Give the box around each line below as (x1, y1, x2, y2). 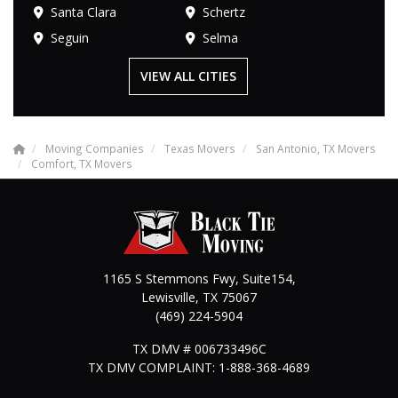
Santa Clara (51, 4, 116, 21)
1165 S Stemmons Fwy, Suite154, (102, 270, 296, 288)
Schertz (203, 4, 246, 21)
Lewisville (141, 289, 195, 306)
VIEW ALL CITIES (140, 68, 236, 85)
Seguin (51, 29, 89, 47)
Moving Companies (45, 141, 144, 156)
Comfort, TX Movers (31, 156, 132, 171)
